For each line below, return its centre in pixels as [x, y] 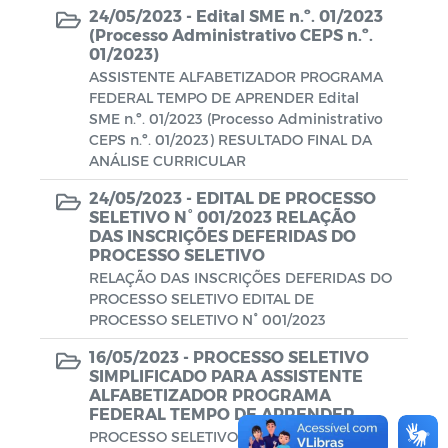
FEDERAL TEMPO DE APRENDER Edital [224, 97]
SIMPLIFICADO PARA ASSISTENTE [226, 375]
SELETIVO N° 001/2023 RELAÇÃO [222, 216]
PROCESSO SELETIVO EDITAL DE [201, 298]
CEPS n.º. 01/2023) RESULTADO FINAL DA [230, 139]
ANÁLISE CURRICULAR [167, 160]
